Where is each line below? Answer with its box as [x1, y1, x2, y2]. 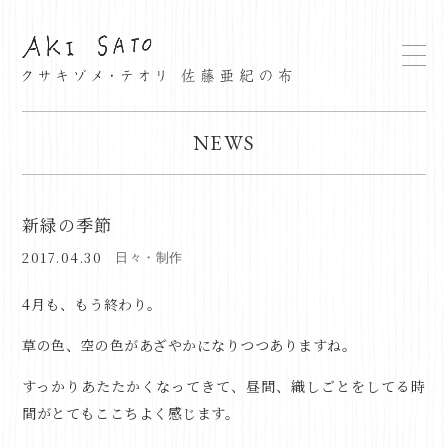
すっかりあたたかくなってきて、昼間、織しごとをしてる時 [22, 376, 426, 397]
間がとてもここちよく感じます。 [22, 403, 240, 424]
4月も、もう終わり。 [22, 294, 162, 315]
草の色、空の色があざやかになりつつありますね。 [22, 335, 357, 356]
